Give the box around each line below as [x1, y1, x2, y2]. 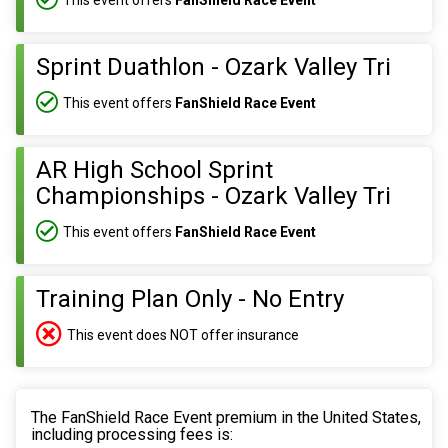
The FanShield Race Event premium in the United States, [31, 408, 421, 427]
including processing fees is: [31, 425, 233, 444]
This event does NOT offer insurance [67, 326, 299, 343]
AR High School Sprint [36, 156, 273, 184]
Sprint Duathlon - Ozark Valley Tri [36, 53, 391, 81]
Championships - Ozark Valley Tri [36, 182, 391, 210]
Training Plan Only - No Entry [36, 285, 344, 313]
